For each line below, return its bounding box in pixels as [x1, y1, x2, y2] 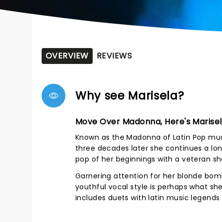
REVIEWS [96, 50, 132, 61]
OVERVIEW [46, 50, 89, 61]
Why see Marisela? [75, 88, 184, 104]
